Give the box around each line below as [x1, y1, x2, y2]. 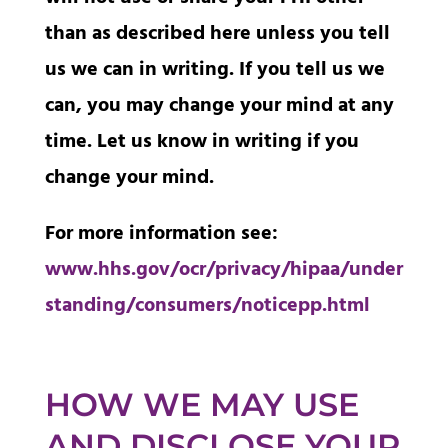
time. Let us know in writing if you [44, 126, 359, 159]
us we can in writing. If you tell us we [44, 54, 385, 87]
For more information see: [44, 218, 278, 251]
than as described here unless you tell [44, 18, 390, 51]
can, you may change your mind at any [44, 90, 394, 123]
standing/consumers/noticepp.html [44, 290, 370, 323]
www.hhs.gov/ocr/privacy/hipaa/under [44, 254, 403, 287]
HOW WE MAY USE [44, 385, 359, 425]
